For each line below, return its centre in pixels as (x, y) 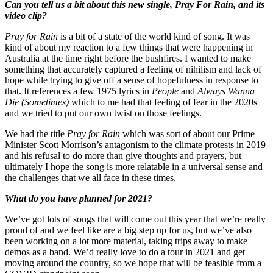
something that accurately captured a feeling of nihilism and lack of (133, 69)
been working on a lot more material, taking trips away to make (126, 241)
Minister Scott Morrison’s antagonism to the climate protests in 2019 (135, 144)
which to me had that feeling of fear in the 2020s (163, 102)
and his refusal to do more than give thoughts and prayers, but (123, 155)
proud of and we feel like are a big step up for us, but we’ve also (128, 230)
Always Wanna (226, 91)
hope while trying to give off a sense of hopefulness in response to (132, 80)
